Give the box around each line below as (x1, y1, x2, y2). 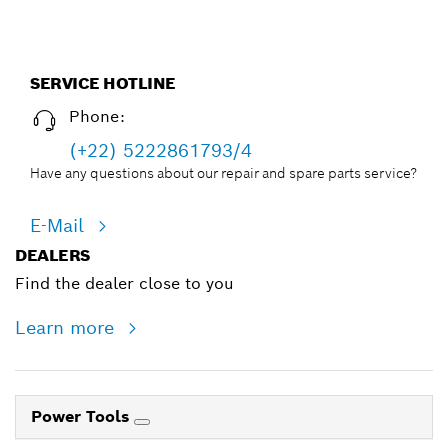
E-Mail (30, 213, 90, 237)
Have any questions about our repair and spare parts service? (30, 163, 417, 182)
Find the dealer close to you (15, 272, 234, 294)
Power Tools (31, 405, 134, 427)
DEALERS (15, 244, 90, 266)
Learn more (15, 315, 120, 339)
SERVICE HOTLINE (30, 72, 176, 94)
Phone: (69, 105, 125, 127)
